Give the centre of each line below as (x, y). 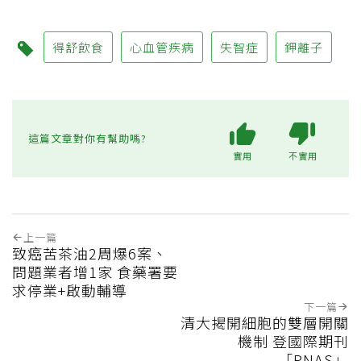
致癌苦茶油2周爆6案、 (90, 253)
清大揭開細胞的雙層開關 (265, 322)
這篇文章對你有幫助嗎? (87, 139)
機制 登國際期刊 (293, 340)
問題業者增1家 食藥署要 (95, 271)
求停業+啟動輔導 (70, 290)
